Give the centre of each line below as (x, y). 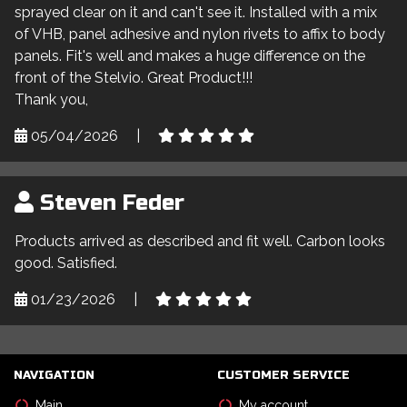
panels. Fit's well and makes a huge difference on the (190, 56)
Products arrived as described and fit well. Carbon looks (200, 242)
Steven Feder (109, 203)
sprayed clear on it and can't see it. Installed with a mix (196, 13)
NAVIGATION (54, 376)
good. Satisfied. (66, 263)
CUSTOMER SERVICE (283, 376)
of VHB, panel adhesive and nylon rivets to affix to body (200, 35)
